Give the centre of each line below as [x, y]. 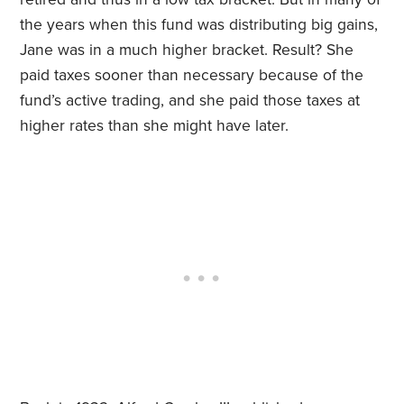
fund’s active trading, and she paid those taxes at [190, 101]
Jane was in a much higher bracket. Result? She [187, 50]
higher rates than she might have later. [155, 126]
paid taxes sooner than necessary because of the [192, 76]
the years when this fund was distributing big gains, [199, 25]
